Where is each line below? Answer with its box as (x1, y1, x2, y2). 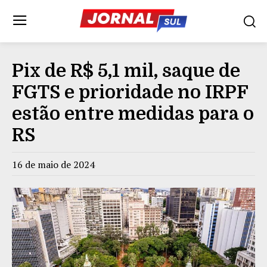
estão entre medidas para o (12, 103, 254, 124)
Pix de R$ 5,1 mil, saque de (12, 60, 240, 81)
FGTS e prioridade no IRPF (12, 82, 248, 103)
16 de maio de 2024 (12, 157, 95, 171)
